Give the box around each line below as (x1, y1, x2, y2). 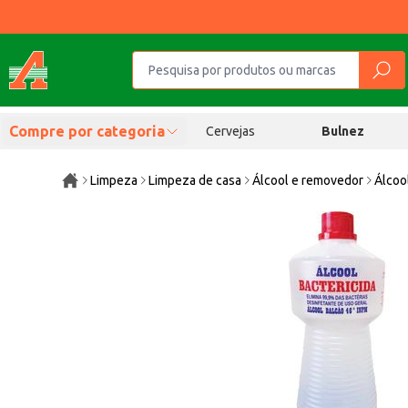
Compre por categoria (9, 123, 165, 139)
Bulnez (321, 124, 365, 138)
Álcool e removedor (252, 173, 364, 188)
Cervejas (205, 124, 255, 138)
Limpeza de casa (148, 173, 242, 188)
